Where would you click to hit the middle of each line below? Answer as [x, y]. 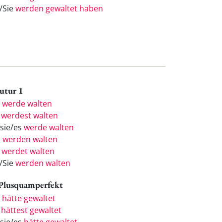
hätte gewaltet [29, 198]
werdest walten [29, 116]
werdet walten [28, 151]
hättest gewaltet [31, 210]
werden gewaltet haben [59, 8]
